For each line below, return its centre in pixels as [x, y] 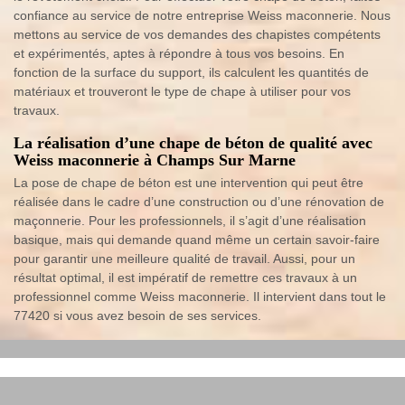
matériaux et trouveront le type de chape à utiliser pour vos [182, 91]
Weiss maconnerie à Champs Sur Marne [155, 160]
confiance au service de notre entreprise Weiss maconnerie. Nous [202, 15]
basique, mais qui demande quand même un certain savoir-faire [197, 240]
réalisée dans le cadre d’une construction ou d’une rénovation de [199, 202]
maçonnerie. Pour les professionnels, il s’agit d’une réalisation [190, 221]
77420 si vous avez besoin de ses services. [137, 316]
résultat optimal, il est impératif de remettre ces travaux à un [185, 278]
